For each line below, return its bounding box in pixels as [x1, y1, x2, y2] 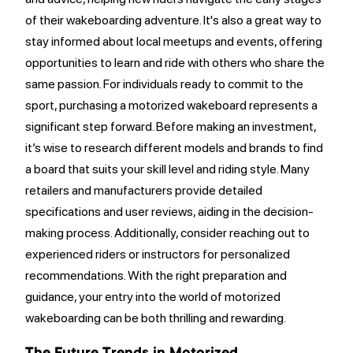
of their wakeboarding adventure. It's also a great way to [25, 13, 321, 28]
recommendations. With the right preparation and [25, 268, 287, 283]
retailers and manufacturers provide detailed [25, 183, 262, 198]
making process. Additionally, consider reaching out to [25, 225, 310, 240]
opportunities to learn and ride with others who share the [25, 55, 325, 70]
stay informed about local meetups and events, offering [25, 34, 322, 49]
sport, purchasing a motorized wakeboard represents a [25, 98, 318, 113]
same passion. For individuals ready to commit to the [25, 76, 303, 91]
